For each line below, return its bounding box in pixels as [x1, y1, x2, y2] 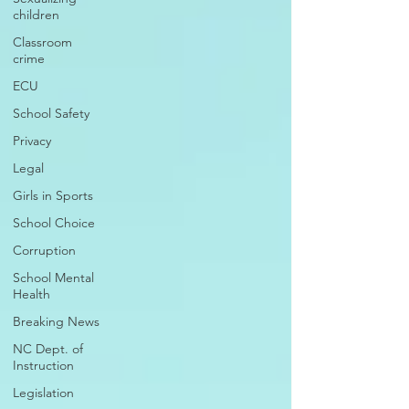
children [13, 6, 59, 23]
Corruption [13, 242, 76, 258]
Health [13, 286, 50, 302]
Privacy [13, 132, 51, 149]
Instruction [13, 357, 74, 373]
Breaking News [13, 313, 100, 330]
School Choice [13, 215, 95, 231]
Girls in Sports [13, 187, 93, 204]
